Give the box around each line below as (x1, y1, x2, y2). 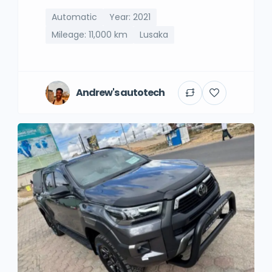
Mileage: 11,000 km (52, 29, 127, 41)
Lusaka (140, 29, 168, 41)
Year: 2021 (109, 11, 151, 23)
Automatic (52, 11, 97, 23)
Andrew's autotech (76, 85, 165, 100)
